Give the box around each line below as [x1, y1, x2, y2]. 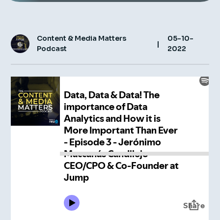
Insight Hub [15, 11, 61, 22]
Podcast [37, 44, 67, 53]
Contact [15, 33, 48, 43]
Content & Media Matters [37, 34, 127, 43]
